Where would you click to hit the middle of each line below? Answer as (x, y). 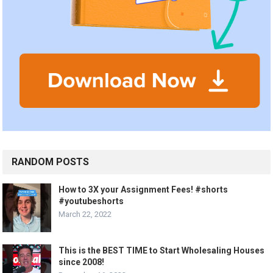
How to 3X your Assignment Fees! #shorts (144, 190)
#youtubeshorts (91, 201)
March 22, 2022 (85, 214)
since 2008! (82, 262)
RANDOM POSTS (51, 162)
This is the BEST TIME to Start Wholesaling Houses (162, 251)
